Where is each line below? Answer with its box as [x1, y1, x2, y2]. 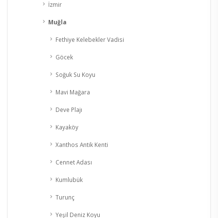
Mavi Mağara [55, 88, 90, 96]
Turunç [55, 193, 74, 201]
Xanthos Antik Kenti [55, 141, 108, 149]
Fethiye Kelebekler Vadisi [55, 36, 124, 44]
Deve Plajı [55, 106, 82, 114]
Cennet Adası [55, 158, 92, 166]
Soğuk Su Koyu [55, 71, 95, 79]
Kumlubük [55, 176, 83, 184]
